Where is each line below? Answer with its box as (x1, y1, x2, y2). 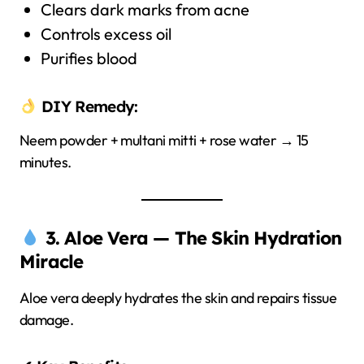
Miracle (19, 250, 84, 273)
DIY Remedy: (37, 97, 138, 116)
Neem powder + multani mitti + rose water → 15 (19, 131, 309, 149)
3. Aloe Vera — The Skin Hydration (45, 227, 342, 249)
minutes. (19, 153, 71, 171)
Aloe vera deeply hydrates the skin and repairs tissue (19, 288, 337, 307)
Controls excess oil (40, 24, 171, 44)
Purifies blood (40, 48, 137, 68)
